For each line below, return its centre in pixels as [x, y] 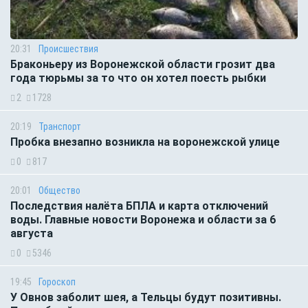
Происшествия [68, 49]
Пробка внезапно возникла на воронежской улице [145, 142]
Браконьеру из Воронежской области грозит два [143, 65]
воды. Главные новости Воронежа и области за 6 [143, 220]
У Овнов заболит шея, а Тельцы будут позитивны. [146, 298]
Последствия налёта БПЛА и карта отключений [139, 206]
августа [32, 234]
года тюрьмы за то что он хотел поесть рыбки [138, 78]
